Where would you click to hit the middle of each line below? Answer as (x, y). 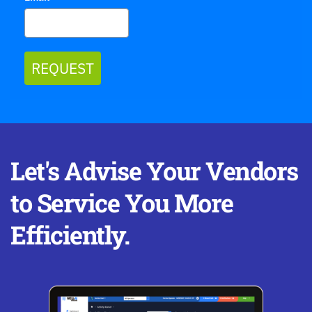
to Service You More (122, 203)
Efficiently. (70, 235)
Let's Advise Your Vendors (154, 171)
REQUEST (63, 69)
